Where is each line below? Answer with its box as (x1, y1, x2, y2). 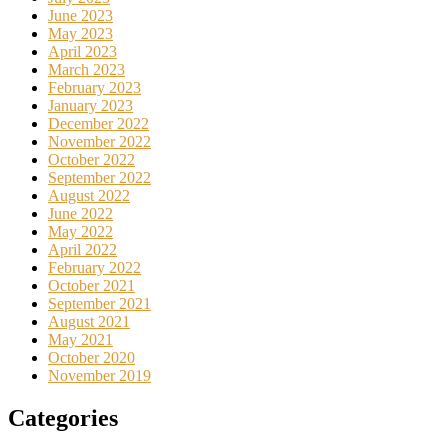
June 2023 (48, 6, 113, 24)
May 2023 (48, 24, 113, 42)
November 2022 (48, 132, 151, 150)
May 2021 (48, 330, 113, 348)
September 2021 (48, 294, 151, 312)
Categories (8, 404, 118, 431)
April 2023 (48, 42, 117, 60)
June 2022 (48, 204, 113, 222)
